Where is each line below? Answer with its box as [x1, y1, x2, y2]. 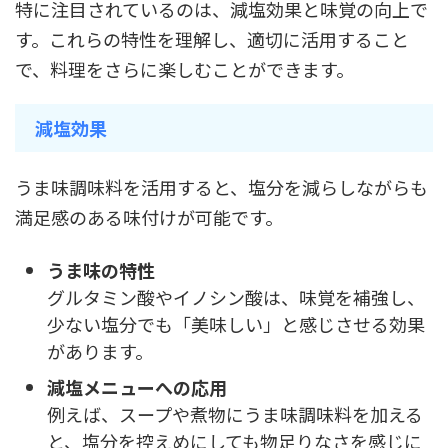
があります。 [47, 337, 153, 364]
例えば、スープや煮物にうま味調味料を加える [47, 400, 423, 427]
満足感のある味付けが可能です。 [15, 204, 283, 231]
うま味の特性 [47, 256, 155, 283]
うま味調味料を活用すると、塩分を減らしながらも [15, 174, 428, 201]
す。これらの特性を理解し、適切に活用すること [15, 26, 409, 53]
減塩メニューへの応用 [47, 373, 227, 400]
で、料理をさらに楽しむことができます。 [15, 56, 354, 83]
